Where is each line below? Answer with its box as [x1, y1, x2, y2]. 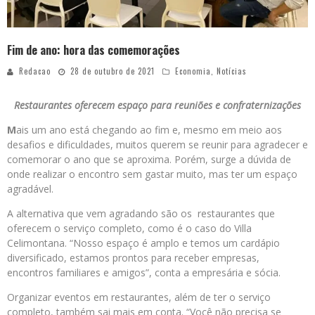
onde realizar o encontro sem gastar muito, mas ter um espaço [7, 167, 297, 181]
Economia [175, 65, 211, 77]
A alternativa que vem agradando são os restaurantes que [7, 207, 275, 221]
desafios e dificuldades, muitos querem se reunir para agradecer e [7, 138, 308, 152]
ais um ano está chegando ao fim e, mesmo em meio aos [16, 123, 282, 137]
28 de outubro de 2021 [70, 65, 155, 77]
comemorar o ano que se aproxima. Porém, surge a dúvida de [7, 153, 291, 167]
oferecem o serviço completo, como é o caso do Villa [7, 221, 252, 236]
